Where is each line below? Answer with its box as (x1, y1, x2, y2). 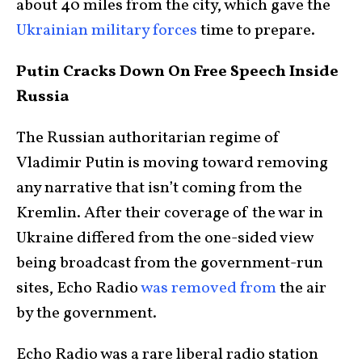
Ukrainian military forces (16, 19, 197, 43)
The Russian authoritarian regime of (16, 127, 280, 150)
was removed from (141, 277, 276, 301)
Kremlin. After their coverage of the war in (16, 202, 323, 225)
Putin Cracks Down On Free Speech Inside (16, 61, 339, 84)
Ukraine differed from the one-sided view (16, 227, 313, 250)
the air (276, 277, 326, 301)
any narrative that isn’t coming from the (16, 177, 302, 200)
